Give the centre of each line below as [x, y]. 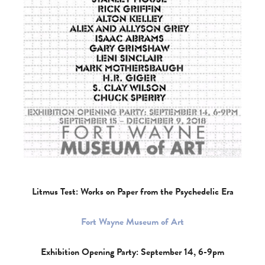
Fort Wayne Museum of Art [132, 222]
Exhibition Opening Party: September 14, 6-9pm [132, 252]
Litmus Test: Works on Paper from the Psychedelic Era [132, 192]
